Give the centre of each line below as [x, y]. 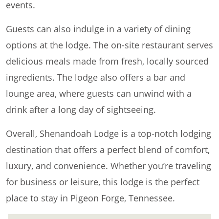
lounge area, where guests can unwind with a [99, 94]
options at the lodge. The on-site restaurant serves [109, 45]
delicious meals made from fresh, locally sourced [107, 61]
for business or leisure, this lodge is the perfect [103, 182]
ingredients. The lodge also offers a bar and [96, 77]
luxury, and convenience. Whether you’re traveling [109, 166]
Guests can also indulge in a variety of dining [98, 29]
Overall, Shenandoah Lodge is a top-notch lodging [109, 134]
